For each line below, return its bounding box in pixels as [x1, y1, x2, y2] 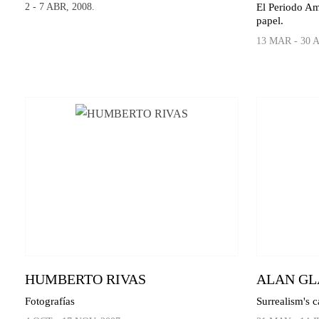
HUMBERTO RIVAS [25, 271, 146, 288]
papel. [256, 14, 283, 26]
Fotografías [25, 296, 75, 308]
